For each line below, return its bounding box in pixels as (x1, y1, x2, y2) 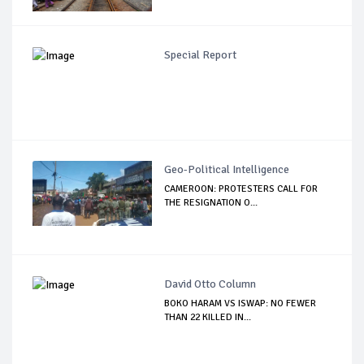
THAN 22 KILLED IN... (164, 310, 252, 323)
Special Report (164, 47, 237, 62)
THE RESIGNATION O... (164, 196, 258, 209)
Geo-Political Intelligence (164, 162, 290, 176)
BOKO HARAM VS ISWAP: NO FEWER (164, 297, 317, 310)
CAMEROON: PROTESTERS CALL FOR (164, 182, 318, 195)
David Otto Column (164, 276, 257, 291)
